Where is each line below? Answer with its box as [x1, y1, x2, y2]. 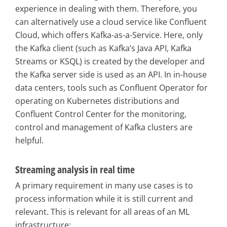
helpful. [15, 135, 44, 146]
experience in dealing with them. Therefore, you [15, 3, 197, 15]
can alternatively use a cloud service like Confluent [15, 16, 207, 28]
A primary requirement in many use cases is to [15, 180, 193, 192]
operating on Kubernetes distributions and [15, 95, 179, 107]
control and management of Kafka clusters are [15, 122, 193, 133]
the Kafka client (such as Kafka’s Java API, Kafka [15, 43, 192, 54]
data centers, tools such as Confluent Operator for [15, 82, 208, 94]
